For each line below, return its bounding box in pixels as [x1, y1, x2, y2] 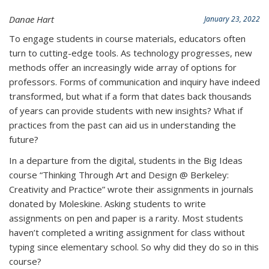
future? [9, 133, 38, 145]
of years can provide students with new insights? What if [9, 104, 243, 116]
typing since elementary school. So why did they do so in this [9, 240, 259, 253]
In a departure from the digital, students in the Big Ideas [9, 154, 243, 166]
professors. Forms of [9, 75, 97, 88]
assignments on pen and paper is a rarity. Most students [9, 211, 243, 224]
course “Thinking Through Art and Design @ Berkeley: [9, 168, 229, 181]
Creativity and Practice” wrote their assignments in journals [9, 183, 253, 195]
